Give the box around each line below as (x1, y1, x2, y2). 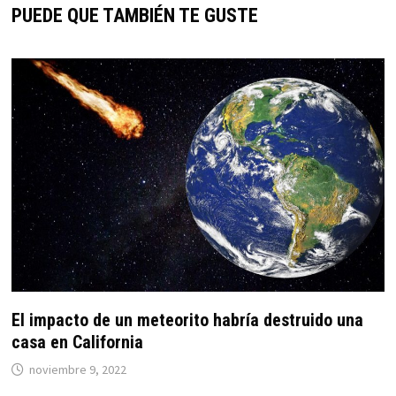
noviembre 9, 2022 (28, 362, 126, 378)
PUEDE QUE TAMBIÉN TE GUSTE (11, 4, 258, 27)
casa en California (11, 331, 143, 354)
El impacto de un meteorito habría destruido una (11, 309, 363, 331)
